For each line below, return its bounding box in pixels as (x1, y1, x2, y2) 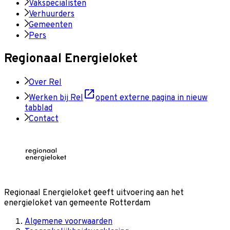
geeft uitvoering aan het (91, 187, 184, 198)
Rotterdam (109, 198, 150, 208)
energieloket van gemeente (4, 198, 109, 208)
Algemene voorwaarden (25, 216, 112, 227)
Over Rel (29, 77, 62, 88)
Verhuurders (29, 9, 74, 20)
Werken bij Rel (29, 92, 83, 103)
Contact (29, 113, 59, 124)
